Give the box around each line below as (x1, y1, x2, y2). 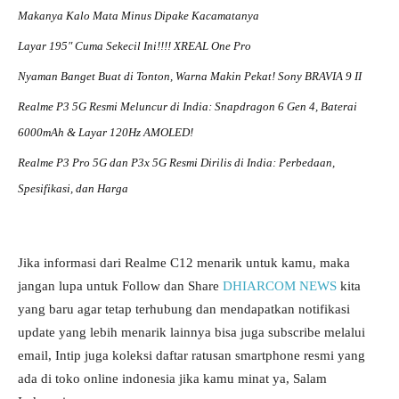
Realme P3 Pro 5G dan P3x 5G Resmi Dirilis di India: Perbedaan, (18, 156, 335, 169)
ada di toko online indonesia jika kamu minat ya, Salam (18, 371, 327, 386)
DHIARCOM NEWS (223, 279, 337, 293)
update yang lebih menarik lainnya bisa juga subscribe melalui (18, 325, 365, 339)
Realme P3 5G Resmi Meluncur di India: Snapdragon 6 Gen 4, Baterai (18, 100, 357, 113)
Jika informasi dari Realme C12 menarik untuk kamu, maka (18, 256, 350, 270)
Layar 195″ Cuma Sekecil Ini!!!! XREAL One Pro (18, 39, 251, 53)
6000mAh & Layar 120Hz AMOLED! (18, 126, 193, 139)
